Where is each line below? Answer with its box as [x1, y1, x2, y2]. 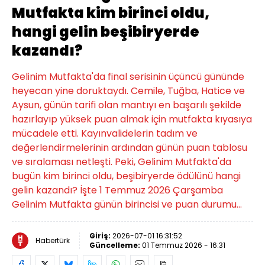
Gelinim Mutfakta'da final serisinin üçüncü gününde [12, 70, 244, 83]
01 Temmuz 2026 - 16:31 [142, 240, 225, 250]
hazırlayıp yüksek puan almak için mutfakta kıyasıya [12, 112, 252, 126]
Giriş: [89, 231, 112, 241]
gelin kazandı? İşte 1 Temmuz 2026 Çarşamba [12, 183, 223, 197]
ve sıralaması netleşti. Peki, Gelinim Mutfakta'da [12, 155, 231, 169]
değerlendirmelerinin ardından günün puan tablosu [12, 141, 247, 154]
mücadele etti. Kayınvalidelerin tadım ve [12, 127, 198, 140]
